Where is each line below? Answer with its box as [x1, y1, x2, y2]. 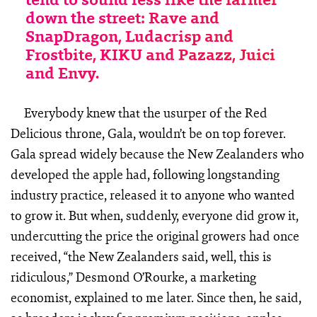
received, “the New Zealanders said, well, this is [10, 247, 272, 266]
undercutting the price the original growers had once [10, 226, 299, 246]
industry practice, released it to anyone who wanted [10, 185, 295, 204]
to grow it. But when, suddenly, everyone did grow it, [10, 206, 299, 225]
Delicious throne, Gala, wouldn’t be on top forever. [10, 124, 286, 143]
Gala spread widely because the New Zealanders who [10, 144, 304, 163]
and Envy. [25, 63, 100, 83]
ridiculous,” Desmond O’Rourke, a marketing [10, 267, 256, 287]
